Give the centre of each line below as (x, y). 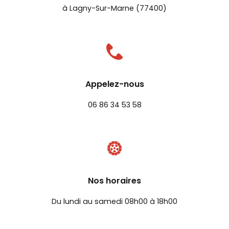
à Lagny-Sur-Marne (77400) (114, 9)
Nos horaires (114, 182)
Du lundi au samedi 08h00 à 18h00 (114, 202)
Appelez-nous (114, 85)
